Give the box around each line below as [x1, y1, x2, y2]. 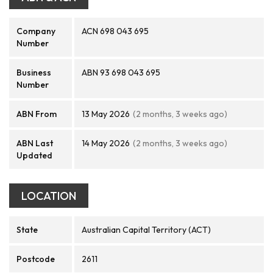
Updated [16, 150, 52, 161]
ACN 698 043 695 [82, 26, 149, 37]
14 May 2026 [82, 138, 130, 149]
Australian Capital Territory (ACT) [82, 224, 211, 235]
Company [16, 26, 55, 37]
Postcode [16, 253, 55, 264]
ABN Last [16, 138, 53, 149]
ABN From [16, 108, 57, 119]
